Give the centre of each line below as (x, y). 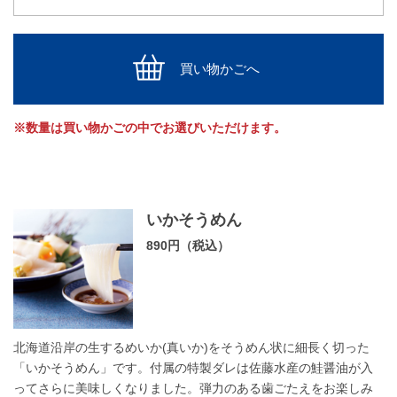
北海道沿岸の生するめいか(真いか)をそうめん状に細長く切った (191, 347)
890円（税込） (188, 245)
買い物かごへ (220, 68)
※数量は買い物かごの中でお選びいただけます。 (150, 127)
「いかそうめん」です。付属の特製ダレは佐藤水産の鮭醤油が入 (193, 367)
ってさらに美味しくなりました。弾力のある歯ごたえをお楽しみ (193, 388)
